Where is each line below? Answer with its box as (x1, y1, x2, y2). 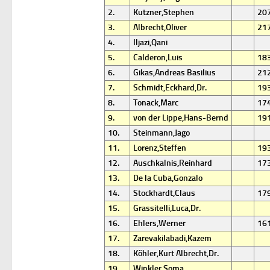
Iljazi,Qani (133, 37, 168, 48)
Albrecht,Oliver (133, 22, 187, 33)
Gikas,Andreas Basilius (133, 67, 216, 78)
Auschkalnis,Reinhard (133, 158, 212, 168)
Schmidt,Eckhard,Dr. (133, 83, 207, 93)
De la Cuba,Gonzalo (133, 173, 202, 183)
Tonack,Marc (133, 98, 178, 108)
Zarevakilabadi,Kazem (133, 233, 212, 243)
